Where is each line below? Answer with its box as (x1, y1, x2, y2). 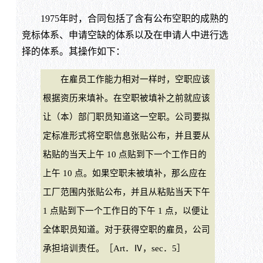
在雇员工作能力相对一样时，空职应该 (42, 75, 210, 85)
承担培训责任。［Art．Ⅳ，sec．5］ (42, 244, 186, 254)
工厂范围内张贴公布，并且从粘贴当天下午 (42, 187, 210, 197)
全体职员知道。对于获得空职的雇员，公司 (42, 225, 210, 235)
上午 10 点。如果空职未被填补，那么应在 (42, 168, 207, 178)
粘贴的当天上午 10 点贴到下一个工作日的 (42, 150, 207, 160)
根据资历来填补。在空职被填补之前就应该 (42, 93, 210, 103)
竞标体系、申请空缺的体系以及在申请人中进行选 (21, 30, 228, 41)
